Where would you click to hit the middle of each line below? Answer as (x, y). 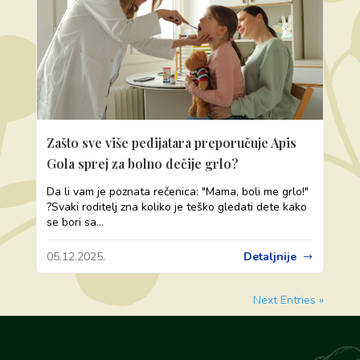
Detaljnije (270, 257)
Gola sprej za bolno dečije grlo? (142, 164)
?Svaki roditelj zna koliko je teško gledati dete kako (176, 207)
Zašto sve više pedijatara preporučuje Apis (171, 143)
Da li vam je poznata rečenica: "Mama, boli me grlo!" (177, 192)
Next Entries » (289, 301)
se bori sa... (75, 223)
